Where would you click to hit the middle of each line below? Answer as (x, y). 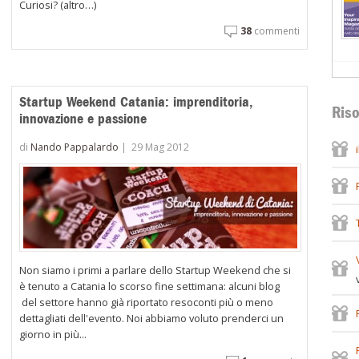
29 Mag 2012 (161, 147)
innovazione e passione (83, 118)
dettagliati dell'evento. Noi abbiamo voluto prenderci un (152, 318)
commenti (275, 31)
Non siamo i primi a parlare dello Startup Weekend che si (155, 270)
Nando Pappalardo (75, 147)
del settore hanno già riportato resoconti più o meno (147, 302)
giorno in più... (53, 334)
